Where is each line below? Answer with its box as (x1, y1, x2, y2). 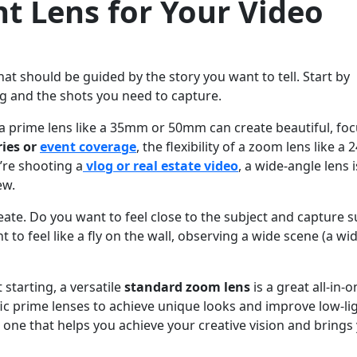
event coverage (40, 138, 136, 156)
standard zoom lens (124, 278, 250, 296)
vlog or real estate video (86, 157, 238, 175)
